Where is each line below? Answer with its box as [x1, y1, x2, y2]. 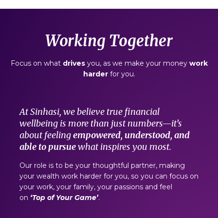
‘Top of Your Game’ [30, 193, 98, 202]
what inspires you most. [76, 141, 171, 153]
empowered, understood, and [73, 129, 190, 141]
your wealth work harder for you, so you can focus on [19, 172, 199, 181]
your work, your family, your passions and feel [19, 182, 172, 192]
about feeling [19, 129, 73, 141]
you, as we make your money [85, 59, 189, 68]
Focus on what [10, 59, 63, 68]
